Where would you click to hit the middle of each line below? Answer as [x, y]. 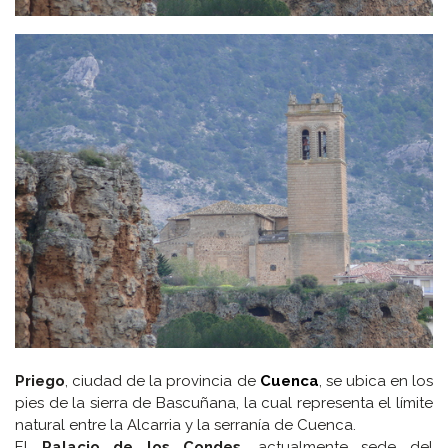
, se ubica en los [376, 381]
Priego [40, 381]
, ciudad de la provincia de [162, 381]
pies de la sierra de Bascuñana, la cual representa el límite [224, 403]
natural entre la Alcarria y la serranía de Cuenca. [185, 425]
